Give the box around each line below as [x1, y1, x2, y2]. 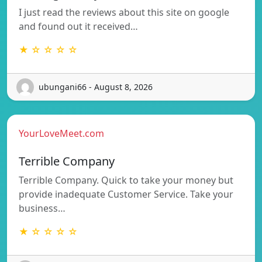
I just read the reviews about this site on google [19, 5, 229, 19]
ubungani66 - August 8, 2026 [39, 81, 153, 93]
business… [19, 201, 65, 215]
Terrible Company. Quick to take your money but [19, 173, 233, 187]
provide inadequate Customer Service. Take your [19, 187, 233, 201]
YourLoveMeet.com [19, 126, 104, 140]
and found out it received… [19, 19, 138, 33]
